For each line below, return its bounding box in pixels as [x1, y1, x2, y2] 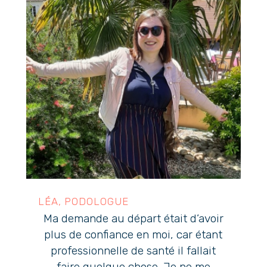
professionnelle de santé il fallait [51, 244, 216, 258]
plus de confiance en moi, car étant [44, 228, 223, 242]
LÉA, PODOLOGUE [38, 195, 129, 208]
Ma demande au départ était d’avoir [43, 212, 223, 226]
